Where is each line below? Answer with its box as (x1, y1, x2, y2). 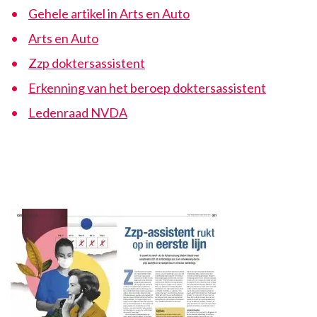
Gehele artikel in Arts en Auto (28, 6, 190, 21)
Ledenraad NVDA (28, 105, 127, 120)
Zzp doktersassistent (28, 55, 145, 71)
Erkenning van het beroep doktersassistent (28, 80, 266, 96)
